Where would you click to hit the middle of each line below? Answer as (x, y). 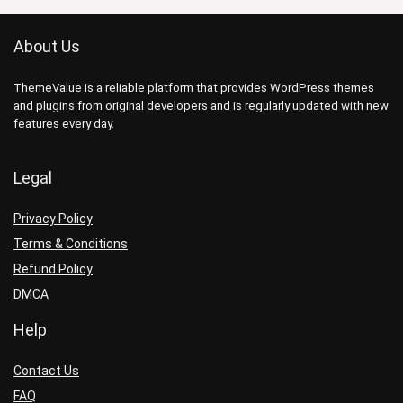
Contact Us (46, 371)
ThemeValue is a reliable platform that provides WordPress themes (194, 88)
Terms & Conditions (71, 244)
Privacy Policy (53, 219)
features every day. (64, 124)
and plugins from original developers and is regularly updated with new (201, 106)
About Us (47, 46)
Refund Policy (53, 269)
